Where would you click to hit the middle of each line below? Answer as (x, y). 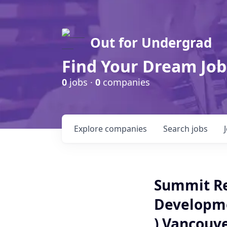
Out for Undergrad (151, 43)
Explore (89, 129)
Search (177, 129)
